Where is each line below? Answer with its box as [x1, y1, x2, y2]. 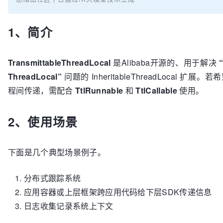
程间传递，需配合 [8, 85, 75, 96]
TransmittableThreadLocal [8, 57, 111, 68]
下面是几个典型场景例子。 [8, 146, 106, 158]
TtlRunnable [75, 85, 123, 96]
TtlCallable [135, 85, 177, 96]
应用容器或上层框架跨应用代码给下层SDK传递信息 [24, 186, 212, 198]
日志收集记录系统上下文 [24, 200, 113, 212]
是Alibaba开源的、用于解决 [111, 57, 220, 68]
